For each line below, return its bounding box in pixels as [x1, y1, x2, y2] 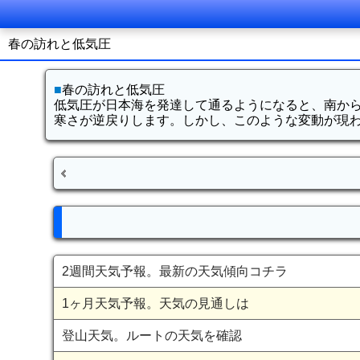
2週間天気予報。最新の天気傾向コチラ [62, 264, 288, 278]
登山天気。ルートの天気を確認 [62, 329, 243, 342]
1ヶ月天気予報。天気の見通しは [62, 297, 250, 310]
